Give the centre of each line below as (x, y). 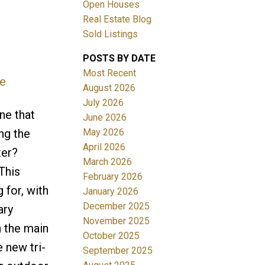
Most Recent (110, 73)
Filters (17, 113)
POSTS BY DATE (119, 58)
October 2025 (112, 235)
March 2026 (108, 161)
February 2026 (113, 176)
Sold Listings (111, 34)
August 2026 (109, 88)
